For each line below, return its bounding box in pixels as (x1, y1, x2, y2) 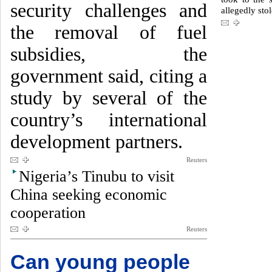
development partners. (10, 131, 183, 152)
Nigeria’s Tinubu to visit (19, 168, 174, 185)
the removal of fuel (10, 22, 207, 43)
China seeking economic (10, 186, 167, 203)
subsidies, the (10, 44, 207, 65)
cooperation (10, 204, 86, 222)
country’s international (10, 109, 207, 131)
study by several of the (10, 87, 207, 109)
